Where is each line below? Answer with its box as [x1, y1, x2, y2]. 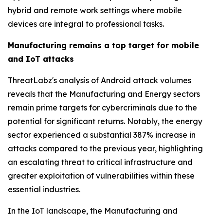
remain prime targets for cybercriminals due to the [8, 103, 197, 112]
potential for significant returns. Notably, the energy [8, 116, 202, 126]
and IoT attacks [8, 54, 74, 64]
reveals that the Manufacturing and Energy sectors [8, 89, 200, 99]
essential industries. [8, 184, 80, 194]
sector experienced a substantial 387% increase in [8, 130, 196, 140]
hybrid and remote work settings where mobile [8, 5, 182, 15]
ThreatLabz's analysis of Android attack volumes [8, 75, 191, 85]
